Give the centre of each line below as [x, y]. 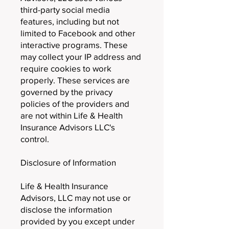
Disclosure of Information [68, 162]
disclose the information [66, 209]
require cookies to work [66, 68]
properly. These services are [75, 80]
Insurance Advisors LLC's [68, 127]
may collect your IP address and [81, 56]
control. [35, 139]
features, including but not [70, 21]
